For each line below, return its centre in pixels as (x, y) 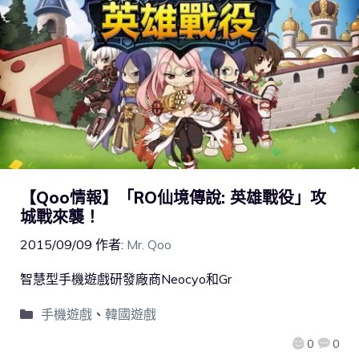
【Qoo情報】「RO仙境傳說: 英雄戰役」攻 (173, 197)
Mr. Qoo (149, 244)
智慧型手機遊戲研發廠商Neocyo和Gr (126, 278)
